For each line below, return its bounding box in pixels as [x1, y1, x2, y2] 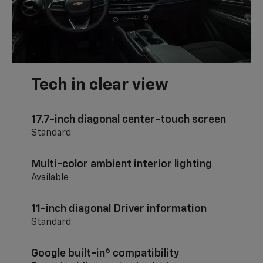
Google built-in [31, 248, 106, 259]
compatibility [110, 248, 180, 259]
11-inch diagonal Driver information [31, 204, 207, 215]
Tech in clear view [31, 77, 169, 94]
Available [31, 173, 69, 183]
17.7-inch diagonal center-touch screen [31, 114, 229, 126]
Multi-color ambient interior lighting [31, 159, 213, 170]
